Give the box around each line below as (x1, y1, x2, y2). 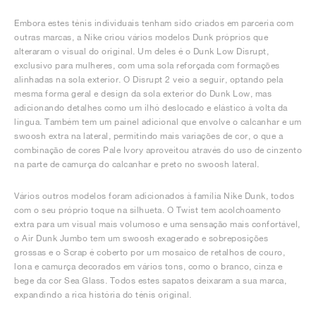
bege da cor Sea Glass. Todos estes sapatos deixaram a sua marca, (14, 274, 286, 286)
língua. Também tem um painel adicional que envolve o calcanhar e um (14, 116, 302, 127)
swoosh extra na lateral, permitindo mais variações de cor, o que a (14, 130, 283, 141)
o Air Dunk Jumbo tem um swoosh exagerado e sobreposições (14, 232, 268, 243)
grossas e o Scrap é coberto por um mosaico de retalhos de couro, (14, 246, 285, 257)
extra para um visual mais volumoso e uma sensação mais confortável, (14, 218, 300, 229)
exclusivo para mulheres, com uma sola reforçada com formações (14, 59, 280, 71)
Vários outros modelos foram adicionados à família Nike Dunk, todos (14, 190, 294, 201)
